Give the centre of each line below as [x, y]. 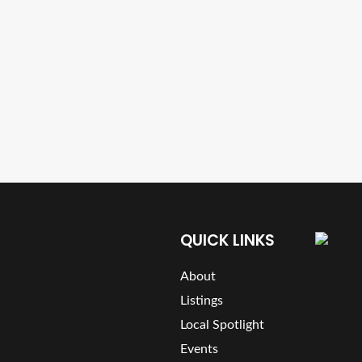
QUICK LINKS [227, 240]
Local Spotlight [222, 325]
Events [199, 349]
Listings [202, 301]
